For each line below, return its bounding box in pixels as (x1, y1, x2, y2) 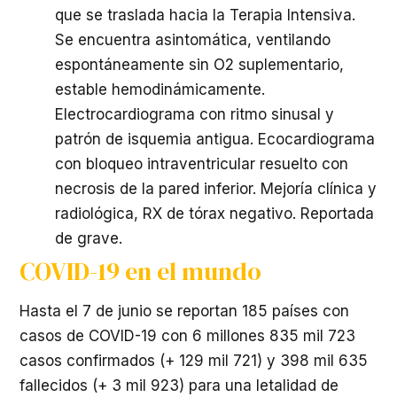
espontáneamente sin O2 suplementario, (55, 56, 344, 74)
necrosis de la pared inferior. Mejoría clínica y (55, 180, 377, 198)
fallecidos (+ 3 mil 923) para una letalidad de (19, 377, 339, 394)
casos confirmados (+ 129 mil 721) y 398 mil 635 (19, 352, 368, 370)
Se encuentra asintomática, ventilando (55, 31, 331, 49)
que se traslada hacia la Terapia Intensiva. (55, 6, 360, 24)
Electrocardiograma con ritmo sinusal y (55, 105, 334, 123)
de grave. (55, 230, 122, 247)
